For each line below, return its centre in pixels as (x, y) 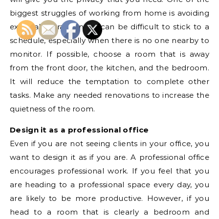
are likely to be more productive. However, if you (109, 198)
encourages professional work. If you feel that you (109, 171)
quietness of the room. (53, 109)
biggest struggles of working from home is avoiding (109, 13)
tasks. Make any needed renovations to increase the (109, 95)
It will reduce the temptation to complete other (109, 82)
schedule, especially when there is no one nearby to (109, 41)
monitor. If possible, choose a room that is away (109, 54)
